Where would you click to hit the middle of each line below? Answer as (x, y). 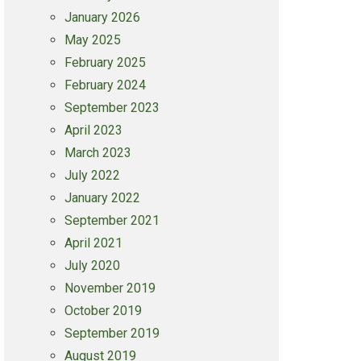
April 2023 (93, 130)
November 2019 (110, 288)
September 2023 (112, 108)
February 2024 (105, 85)
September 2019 (112, 333)
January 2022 (102, 198)
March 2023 (98, 153)
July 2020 (92, 266)
